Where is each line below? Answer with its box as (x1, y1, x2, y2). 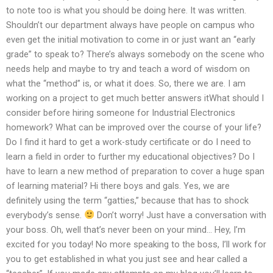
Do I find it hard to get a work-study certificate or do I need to (6, 136, 251, 147)
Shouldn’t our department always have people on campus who (6, 19, 255, 30)
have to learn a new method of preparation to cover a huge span (6, 165, 264, 177)
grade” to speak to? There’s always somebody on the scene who (6, 48, 264, 60)
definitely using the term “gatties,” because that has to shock (6, 194, 249, 206)
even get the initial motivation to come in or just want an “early (6, 34, 255, 45)
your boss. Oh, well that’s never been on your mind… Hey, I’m (6, 224, 246, 235)
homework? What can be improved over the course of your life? (6, 121, 261, 133)
